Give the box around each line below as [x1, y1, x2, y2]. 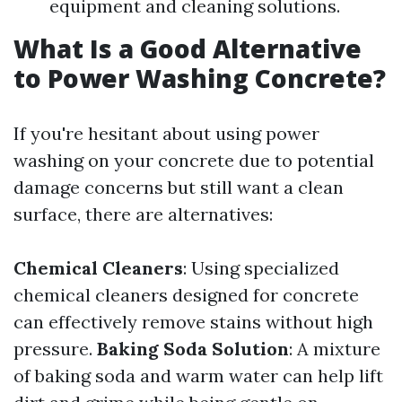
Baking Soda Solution [97, 337, 289, 360]
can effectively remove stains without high [13, 310, 373, 333]
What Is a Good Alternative [13, 31, 362, 66]
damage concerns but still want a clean [13, 176, 344, 198]
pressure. [13, 337, 97, 360]
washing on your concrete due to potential [13, 149, 374, 171]
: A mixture [289, 337, 380, 360]
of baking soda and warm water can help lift [13, 364, 383, 387]
